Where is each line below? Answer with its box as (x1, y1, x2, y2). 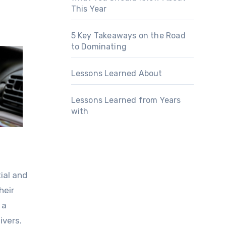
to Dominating (71, 42, 127, 51)
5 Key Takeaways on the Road (71, 31, 186, 40)
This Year (71, 4, 107, 14)
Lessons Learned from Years (71, 95, 181, 105)
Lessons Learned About (71, 69, 162, 78)
